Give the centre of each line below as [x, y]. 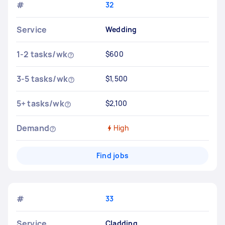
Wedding [121, 29]
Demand [33, 128]
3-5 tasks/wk [42, 79]
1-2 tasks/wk [42, 54]
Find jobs [113, 155]
